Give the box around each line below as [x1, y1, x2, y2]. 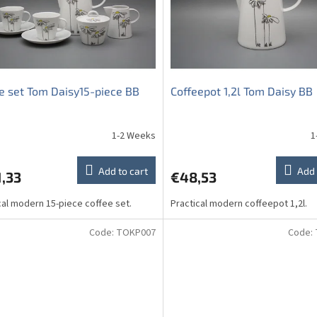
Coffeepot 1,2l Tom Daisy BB [170, 84, 313, 98]
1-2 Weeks [111, 128, 156, 143]
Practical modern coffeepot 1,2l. [170, 197, 307, 212]
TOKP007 [115, 226, 156, 240]
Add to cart [98, 165, 148, 178]
